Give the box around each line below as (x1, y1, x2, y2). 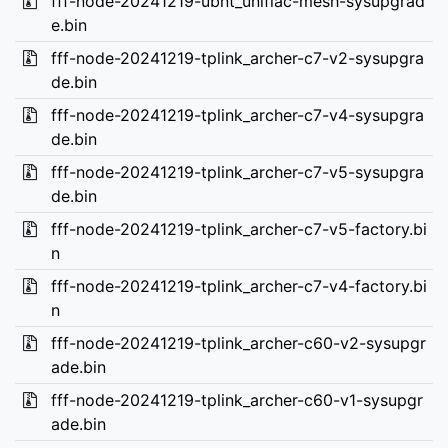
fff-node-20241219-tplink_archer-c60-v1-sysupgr (50, 390, 423, 410)
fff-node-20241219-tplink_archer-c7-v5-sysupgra (50, 162, 424, 182)
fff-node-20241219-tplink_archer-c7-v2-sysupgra (50, 48, 424, 68)
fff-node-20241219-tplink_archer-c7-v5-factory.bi (50, 219, 427, 239)
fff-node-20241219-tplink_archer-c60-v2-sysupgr (50, 333, 426, 353)
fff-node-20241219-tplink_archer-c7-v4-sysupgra (50, 105, 424, 125)
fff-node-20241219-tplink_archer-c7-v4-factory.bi (50, 276, 427, 296)
